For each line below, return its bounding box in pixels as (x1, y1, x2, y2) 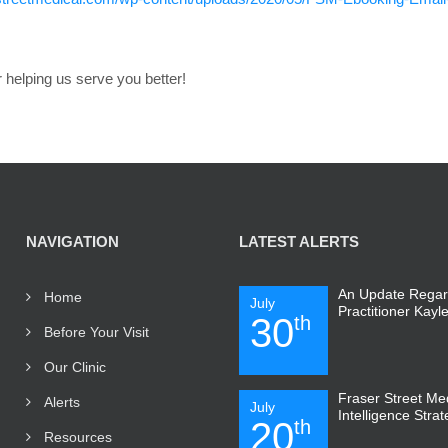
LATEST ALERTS (238, 233, 359, 250)
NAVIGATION (25, 233, 119, 250)
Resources (43, 429, 112, 445)
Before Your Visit (43, 324, 149, 340)
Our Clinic (43, 359, 106, 375)
